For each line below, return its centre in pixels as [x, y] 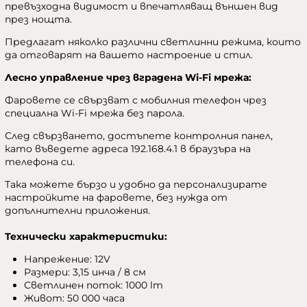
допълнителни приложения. [77, 210]
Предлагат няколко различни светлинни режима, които [153, 41]
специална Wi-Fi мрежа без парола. [95, 113]
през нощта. [38, 19]
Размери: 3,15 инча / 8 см [85, 272]
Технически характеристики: [86, 236]
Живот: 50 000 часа [74, 298]
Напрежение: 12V [67, 259]
